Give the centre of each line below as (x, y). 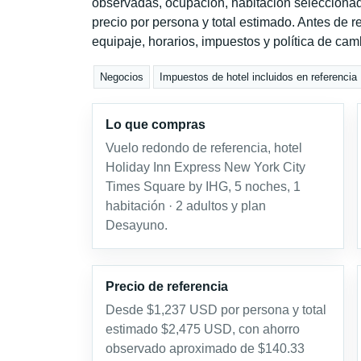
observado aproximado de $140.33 (205, 349)
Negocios (122, 77)
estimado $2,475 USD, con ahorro (203, 329)
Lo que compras (156, 124)
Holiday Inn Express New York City (205, 167)
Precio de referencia (167, 286)
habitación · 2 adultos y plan (186, 206)
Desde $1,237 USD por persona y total (216, 310)
